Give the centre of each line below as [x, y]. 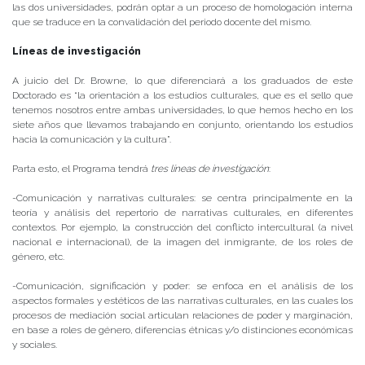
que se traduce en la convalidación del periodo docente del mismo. [162, 22]
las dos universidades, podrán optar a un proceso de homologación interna [182, 8]
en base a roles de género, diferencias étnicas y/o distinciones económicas [182, 330]
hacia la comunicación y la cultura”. [92, 140]
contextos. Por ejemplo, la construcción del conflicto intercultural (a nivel [182, 228]
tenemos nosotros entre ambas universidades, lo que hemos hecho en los [182, 110]
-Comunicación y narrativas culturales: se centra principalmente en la [182, 198]
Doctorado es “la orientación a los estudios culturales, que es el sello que [182, 96]
